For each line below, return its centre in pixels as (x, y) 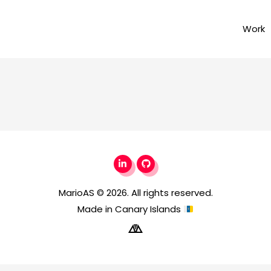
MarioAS (76, 193)
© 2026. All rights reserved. (153, 193)
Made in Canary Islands (130, 209)
